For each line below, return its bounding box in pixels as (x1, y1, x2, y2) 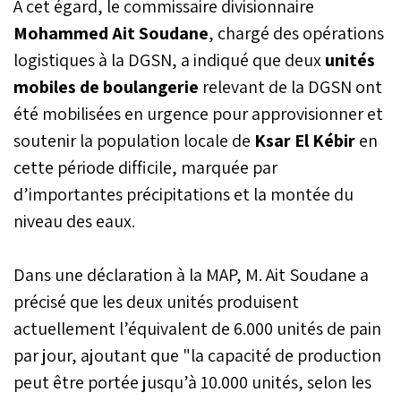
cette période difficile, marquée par (13, 155, 277, 179)
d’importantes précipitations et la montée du (13, 182, 354, 206)
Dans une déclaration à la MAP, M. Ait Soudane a (13, 262, 369, 286)
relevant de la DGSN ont (202, 74, 382, 98)
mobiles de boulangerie (13, 74, 202, 98)
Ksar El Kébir (254, 128, 359, 152)
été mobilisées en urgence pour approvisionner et (13, 101, 383, 125)
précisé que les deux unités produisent (13, 289, 299, 313)
